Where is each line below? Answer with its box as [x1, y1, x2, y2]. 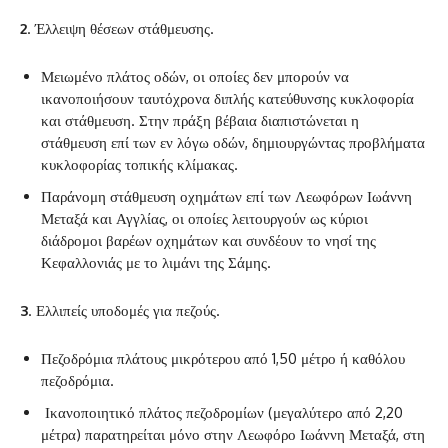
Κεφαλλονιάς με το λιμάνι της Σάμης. [41, 253, 271, 273]
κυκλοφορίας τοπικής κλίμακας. [41, 155, 238, 175]
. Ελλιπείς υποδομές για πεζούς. [28, 301, 220, 321]
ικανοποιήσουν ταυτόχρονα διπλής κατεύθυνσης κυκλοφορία [41, 89, 414, 109]
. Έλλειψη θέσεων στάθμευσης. [27, 19, 214, 39]
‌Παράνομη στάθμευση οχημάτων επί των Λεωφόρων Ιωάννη [41, 187, 412, 207]
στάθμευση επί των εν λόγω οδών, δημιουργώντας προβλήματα [41, 133, 425, 153]
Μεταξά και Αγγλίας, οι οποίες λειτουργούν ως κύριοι [41, 209, 368, 229]
